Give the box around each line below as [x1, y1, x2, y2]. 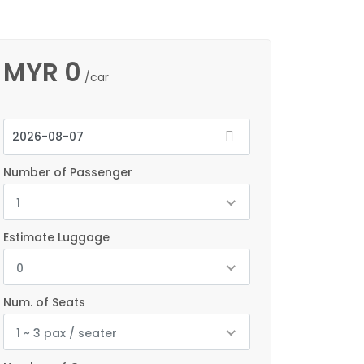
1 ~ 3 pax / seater [16, 325, 117, 341]
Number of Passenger [3, 164, 132, 180]
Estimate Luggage [3, 229, 110, 245]
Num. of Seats [3, 294, 85, 310]
